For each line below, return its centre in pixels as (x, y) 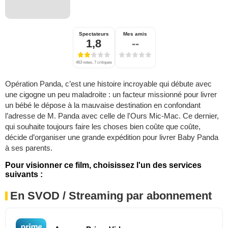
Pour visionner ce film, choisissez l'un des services (103, 165)
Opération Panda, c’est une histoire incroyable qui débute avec (108, 84)
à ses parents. (29, 148)
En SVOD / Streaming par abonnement (111, 196)
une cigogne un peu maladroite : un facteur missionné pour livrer (111, 95)
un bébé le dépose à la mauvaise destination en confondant (103, 105)
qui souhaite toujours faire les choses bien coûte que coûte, (103, 127)
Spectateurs (94, 34)
